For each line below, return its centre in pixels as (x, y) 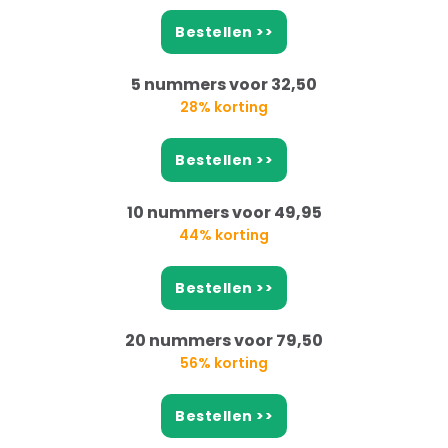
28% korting (224, 107)
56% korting (224, 363)
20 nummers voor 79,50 (224, 341)
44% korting (224, 235)
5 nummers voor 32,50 (224, 85)
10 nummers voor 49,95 (224, 213)
